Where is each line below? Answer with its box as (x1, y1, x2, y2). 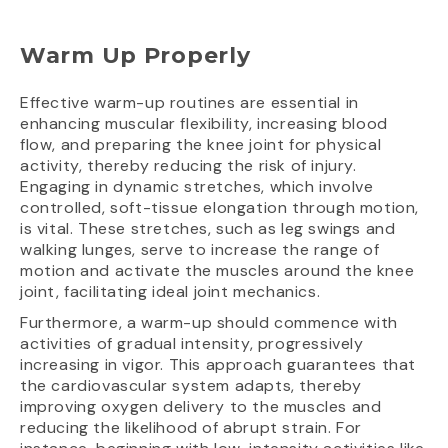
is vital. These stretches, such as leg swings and (20, 217, 396, 239)
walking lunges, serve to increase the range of (20, 238, 380, 260)
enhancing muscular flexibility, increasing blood (20, 112, 388, 134)
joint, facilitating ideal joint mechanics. (20, 280, 321, 302)
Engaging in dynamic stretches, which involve (20, 175, 374, 197)
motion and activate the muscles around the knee (20, 259, 415, 281)
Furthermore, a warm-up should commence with (20, 311, 398, 333)
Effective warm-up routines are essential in (20, 91, 359, 113)
